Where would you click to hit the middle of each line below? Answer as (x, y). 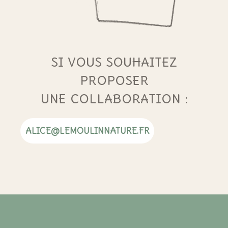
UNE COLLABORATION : (114, 99)
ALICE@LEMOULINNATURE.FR (87, 131)
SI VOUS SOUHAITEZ (114, 62)
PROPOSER (114, 81)
